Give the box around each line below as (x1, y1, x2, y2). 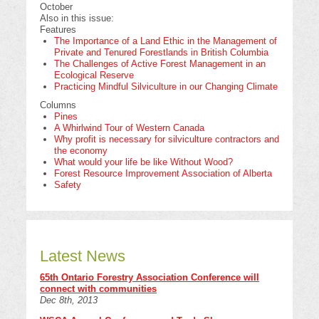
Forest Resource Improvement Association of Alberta (53, 167, 272, 179)
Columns (40, 99, 77, 110)
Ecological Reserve (53, 69, 134, 80)
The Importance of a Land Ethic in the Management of (53, 35, 277, 46)
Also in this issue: (40, 12, 115, 23)
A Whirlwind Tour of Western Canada (53, 122, 204, 133)
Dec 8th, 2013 (40, 295, 98, 306)
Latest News (40, 247, 126, 266)
